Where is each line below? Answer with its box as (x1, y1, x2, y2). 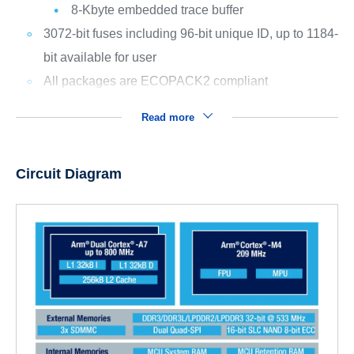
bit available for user (43, 50, 156, 64)
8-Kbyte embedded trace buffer (70, 2, 243, 17)
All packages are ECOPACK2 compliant (43, 73, 268, 88)
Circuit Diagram (15, 165, 122, 182)
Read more (141, 111, 198, 123)
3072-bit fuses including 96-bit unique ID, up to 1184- (43, 26, 338, 40)
